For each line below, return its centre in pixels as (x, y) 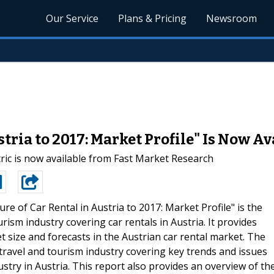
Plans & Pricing (153, 18)
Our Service (72, 18)
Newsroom (232, 18)
